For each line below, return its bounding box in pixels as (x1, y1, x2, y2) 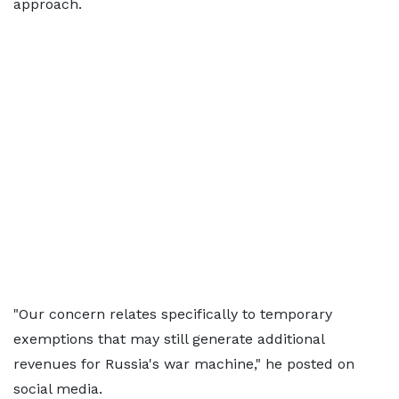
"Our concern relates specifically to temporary (13, 305, 332, 322)
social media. (13, 380, 102, 397)
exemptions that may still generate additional (13, 330, 324, 347)
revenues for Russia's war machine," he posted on (13, 355, 354, 372)
